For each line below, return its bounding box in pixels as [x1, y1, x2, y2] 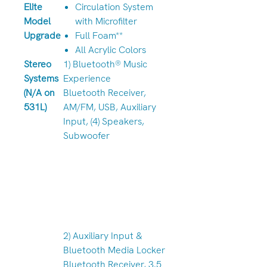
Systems [24, 72, 58, 85]
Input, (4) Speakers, [63, 115, 144, 128]
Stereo [24, 58, 51, 70]
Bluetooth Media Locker [63, 244, 165, 256]
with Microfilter [75, 15, 137, 27]
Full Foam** [75, 29, 123, 42]
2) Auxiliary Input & [63, 229, 142, 242]
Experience [63, 72, 111, 85]
